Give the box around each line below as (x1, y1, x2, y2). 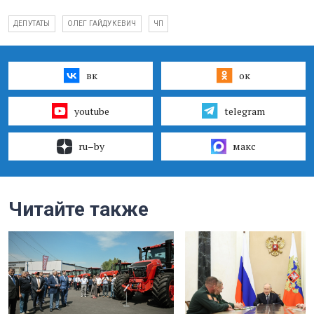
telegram (224, 104, 265, 118)
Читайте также (8, 197, 149, 221)
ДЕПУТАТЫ (13, 20, 50, 27)
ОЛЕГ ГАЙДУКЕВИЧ (67, 20, 137, 27)
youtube (74, 104, 109, 118)
